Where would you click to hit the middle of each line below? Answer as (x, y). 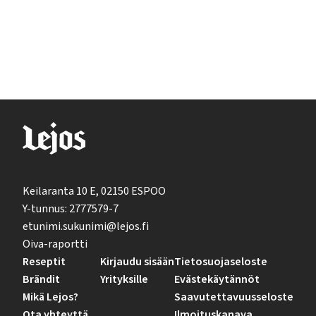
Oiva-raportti (55, 244)
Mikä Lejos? (50, 297)
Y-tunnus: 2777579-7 (71, 209)
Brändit (41, 279)
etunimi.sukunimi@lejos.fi (86, 226)
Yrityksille (124, 279)
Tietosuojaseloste (221, 262)
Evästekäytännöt (217, 279)
